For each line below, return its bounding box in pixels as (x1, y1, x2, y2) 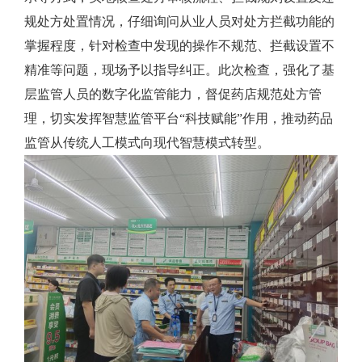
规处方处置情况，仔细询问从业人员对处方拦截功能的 (24, 14, 335, 28)
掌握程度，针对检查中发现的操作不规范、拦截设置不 (24, 38, 335, 53)
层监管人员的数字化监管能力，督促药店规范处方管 (24, 86, 322, 101)
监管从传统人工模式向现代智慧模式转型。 (24, 135, 270, 149)
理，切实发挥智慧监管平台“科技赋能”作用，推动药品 (24, 111, 333, 125)
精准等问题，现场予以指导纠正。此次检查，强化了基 (24, 62, 335, 77)
